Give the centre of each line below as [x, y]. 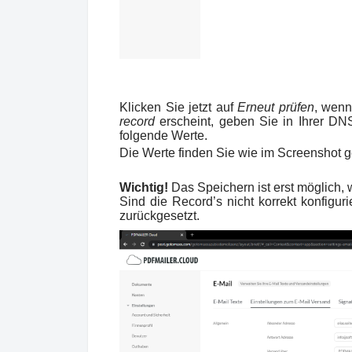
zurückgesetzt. [161, 216]
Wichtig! [146, 188]
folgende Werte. [165, 136]
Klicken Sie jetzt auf [179, 108]
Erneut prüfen [276, 108]
